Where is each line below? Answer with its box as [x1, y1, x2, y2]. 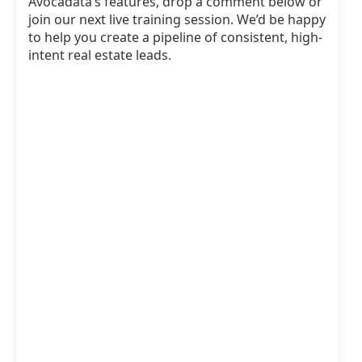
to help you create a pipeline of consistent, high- [28, 28, 322, 46]
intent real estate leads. [28, 46, 171, 64]
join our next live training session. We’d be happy [28, 11, 326, 28]
